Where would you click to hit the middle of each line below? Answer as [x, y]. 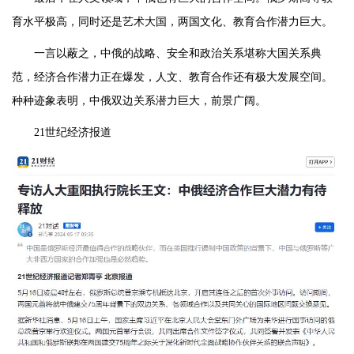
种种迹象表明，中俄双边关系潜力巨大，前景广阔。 [139, 101]
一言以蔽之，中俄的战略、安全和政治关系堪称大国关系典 [178, 54]
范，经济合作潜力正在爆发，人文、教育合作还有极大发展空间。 [172, 77]
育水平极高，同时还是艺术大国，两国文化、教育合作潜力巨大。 [172, 22]
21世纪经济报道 [73, 133]
